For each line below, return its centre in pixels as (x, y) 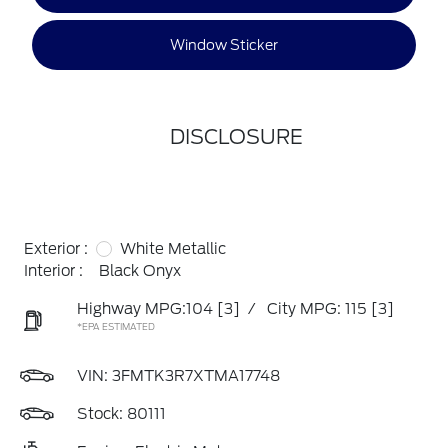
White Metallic (173, 249)
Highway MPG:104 (145, 309)
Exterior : (56, 249)
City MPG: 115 (317, 309)
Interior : (53, 271)
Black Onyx (140, 271)
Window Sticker (224, 44)
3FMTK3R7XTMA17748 (196, 376)
